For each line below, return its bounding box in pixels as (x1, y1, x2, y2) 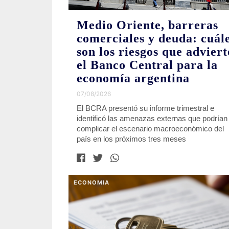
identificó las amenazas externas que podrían (77, 114, 227, 123)
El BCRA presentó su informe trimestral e (77, 104, 214, 113)
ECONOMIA (74, 179, 109, 187)
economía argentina (77, 72, 190, 85)
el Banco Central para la (77, 58, 218, 72)
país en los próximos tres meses (77, 134, 186, 144)
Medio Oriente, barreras (77, 18, 218, 32)
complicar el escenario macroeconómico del (77, 124, 224, 133)
